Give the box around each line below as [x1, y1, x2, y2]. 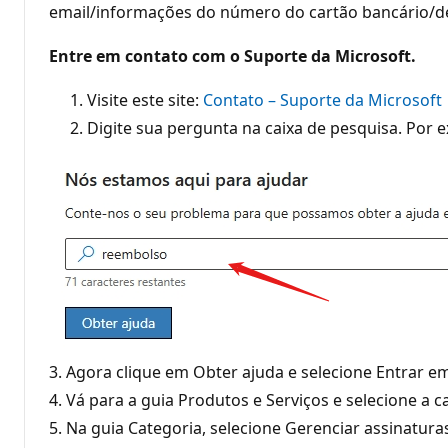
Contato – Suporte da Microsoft [203, 88, 442, 111]
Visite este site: [87, 88, 203, 111]
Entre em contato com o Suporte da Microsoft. [49, 44, 416, 67]
